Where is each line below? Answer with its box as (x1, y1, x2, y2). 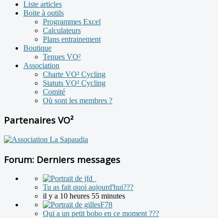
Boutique (23, 43, 52, 52)
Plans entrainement (43, 35, 101, 43)
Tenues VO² (43, 52, 81, 61)
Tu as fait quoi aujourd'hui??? (43, 183, 133, 192)
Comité (43, 87, 65, 96)
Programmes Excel (43, 17, 101, 26)
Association (23, 61, 59, 70)
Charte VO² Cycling (43, 70, 106, 78)
